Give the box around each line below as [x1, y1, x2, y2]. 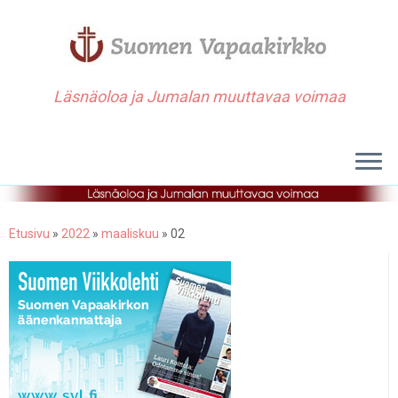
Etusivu [9, 226, 50, 241]
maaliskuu [101, 226, 159, 241]
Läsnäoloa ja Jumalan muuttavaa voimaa [52, 87, 346, 106]
